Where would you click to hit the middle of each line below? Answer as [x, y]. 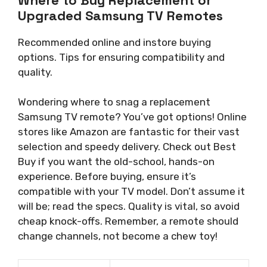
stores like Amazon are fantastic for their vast [129, 132]
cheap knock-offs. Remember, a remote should [128, 221]
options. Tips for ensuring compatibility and [121, 57]
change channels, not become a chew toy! [118, 236]
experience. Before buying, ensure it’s [107, 177]
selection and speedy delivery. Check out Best [127, 147]
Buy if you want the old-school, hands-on [116, 162]
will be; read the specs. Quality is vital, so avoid [129, 207]
